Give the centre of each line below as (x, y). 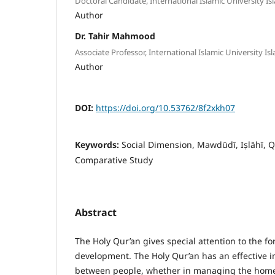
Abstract (96, 212)
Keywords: (98, 144)
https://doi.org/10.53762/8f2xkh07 (165, 107)
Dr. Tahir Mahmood (115, 36)
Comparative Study (114, 160)
